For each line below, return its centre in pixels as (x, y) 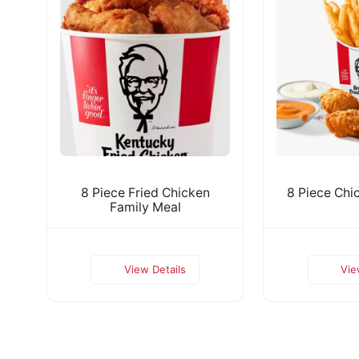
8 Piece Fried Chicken (145, 192)
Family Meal (145, 207)
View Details (155, 269)
